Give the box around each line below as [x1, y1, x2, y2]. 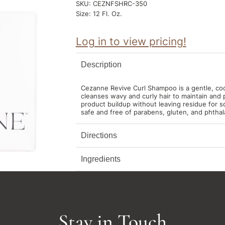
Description [80, 60, 122, 69]
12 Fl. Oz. [92, 9, 122, 18]
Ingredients [80, 155, 121, 164]
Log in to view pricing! [75, 35, 186, 48]
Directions [80, 131, 117, 140]
